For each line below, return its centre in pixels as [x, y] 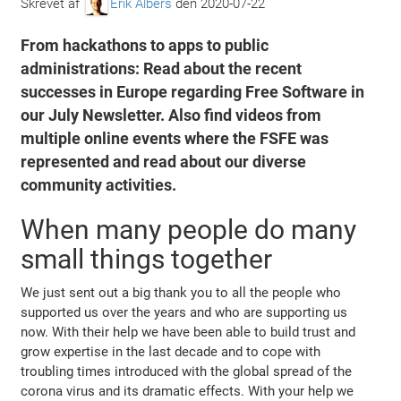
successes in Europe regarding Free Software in [193, 92]
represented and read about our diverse [164, 162]
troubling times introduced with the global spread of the [187, 371]
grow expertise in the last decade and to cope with [171, 351]
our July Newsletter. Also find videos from [171, 115]
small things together [147, 259]
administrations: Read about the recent [162, 68]
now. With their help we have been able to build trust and [188, 332]
